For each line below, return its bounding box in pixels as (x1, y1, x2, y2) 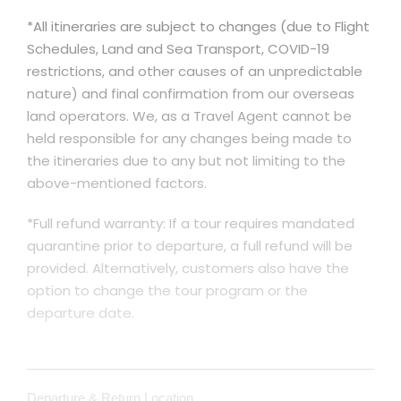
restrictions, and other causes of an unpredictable (27, 62, 363, 81)
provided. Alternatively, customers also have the (27, 259, 349, 277)
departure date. (27, 303, 134, 322)
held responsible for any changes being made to (27, 129, 352, 148)
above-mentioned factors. (27, 174, 207, 192)
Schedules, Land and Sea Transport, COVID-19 (27, 39, 329, 58)
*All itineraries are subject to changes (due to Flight (27, 17, 370, 36)
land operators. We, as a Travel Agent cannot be (27, 107, 352, 125)
